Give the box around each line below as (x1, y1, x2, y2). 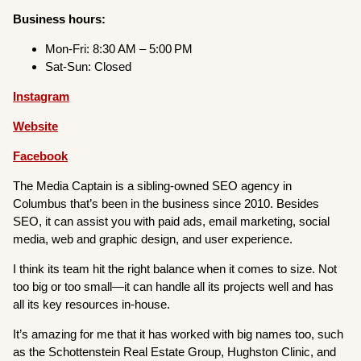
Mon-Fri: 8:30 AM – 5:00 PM (45, 41, 193, 56)
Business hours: (13, 11, 106, 26)
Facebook (13, 148, 68, 163)
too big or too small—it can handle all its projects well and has (13, 279, 334, 293)
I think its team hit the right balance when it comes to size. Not (13, 261, 338, 276)
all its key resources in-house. (13, 297, 171, 311)
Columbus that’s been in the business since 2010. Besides (13, 196, 320, 210)
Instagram (13, 89, 70, 103)
